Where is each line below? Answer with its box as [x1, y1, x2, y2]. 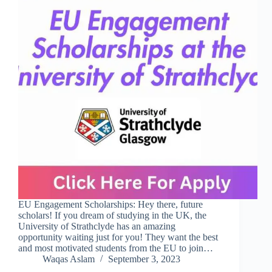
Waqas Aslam [42, 254, 95, 265]
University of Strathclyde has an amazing [18, 221, 175, 232]
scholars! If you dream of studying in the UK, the [18, 210, 206, 221]
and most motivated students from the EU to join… [18, 243, 213, 254]
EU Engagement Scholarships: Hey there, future [18, 199, 203, 210]
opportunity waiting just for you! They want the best [18, 232, 218, 243]
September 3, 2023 [108, 254, 180, 265]
